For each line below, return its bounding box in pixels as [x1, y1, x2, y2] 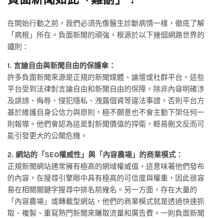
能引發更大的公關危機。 [7, 131, 88, 141]
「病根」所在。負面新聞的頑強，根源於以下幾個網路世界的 [7, 31, 204, 40]
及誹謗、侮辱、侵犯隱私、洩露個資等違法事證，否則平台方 [7, 96, 204, 106]
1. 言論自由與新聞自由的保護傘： [7, 61, 116, 71]
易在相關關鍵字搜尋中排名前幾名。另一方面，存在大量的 [7, 185, 197, 195]
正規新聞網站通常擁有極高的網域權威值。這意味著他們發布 [7, 162, 204, 171]
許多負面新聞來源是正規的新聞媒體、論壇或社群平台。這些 [7, 73, 204, 82]
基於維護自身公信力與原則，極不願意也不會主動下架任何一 [7, 108, 204, 117]
